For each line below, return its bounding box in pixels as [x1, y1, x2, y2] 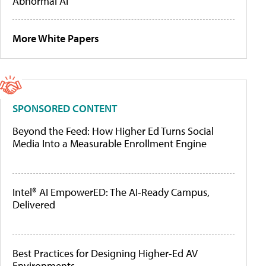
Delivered [12, 198, 55, 212]
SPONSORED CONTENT [12, 102, 117, 116]
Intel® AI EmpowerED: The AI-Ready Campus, [12, 185, 210, 199]
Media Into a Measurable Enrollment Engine [12, 137, 207, 151]
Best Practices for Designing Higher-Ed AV [12, 246, 198, 261]
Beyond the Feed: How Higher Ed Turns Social [12, 124, 214, 138]
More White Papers [12, 31, 99, 46]
